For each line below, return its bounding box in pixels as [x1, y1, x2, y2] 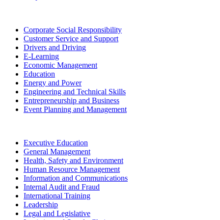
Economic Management [24, 61, 97, 70]
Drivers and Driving [24, 43, 86, 52]
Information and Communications [24, 174, 128, 183]
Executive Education [24, 138, 88, 147]
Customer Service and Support [24, 34, 118, 43]
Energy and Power [24, 79, 82, 87]
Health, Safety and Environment [24, 156, 123, 165]
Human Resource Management [24, 165, 120, 174]
